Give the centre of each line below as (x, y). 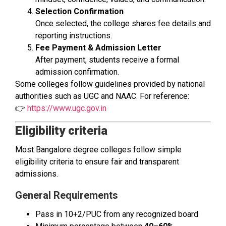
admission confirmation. (77, 72)
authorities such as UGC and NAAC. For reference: (102, 96)
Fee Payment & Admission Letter (98, 47)
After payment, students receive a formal (107, 60)
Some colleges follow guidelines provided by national (110, 84)
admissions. (37, 174)
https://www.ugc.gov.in (67, 108)
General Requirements (67, 195)
